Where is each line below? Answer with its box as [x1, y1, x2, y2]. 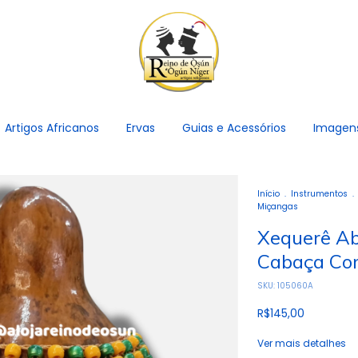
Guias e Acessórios [182, 120, 286, 136]
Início [257, 188, 280, 200]
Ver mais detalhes [257, 336, 346, 350]
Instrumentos [290, 188, 348, 200]
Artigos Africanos [5, 120, 99, 136]
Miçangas [257, 201, 298, 213]
